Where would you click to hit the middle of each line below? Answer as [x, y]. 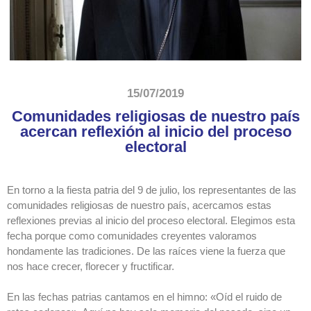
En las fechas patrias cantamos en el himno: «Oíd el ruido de [144, 297]
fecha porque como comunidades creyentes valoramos [132, 235]
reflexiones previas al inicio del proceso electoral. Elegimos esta [151, 220]
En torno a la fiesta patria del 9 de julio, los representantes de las [153, 190]
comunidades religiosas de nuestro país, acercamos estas [139, 205]
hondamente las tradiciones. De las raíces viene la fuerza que [146, 251]
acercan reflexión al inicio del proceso [155, 131]
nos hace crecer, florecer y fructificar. [91, 266]
